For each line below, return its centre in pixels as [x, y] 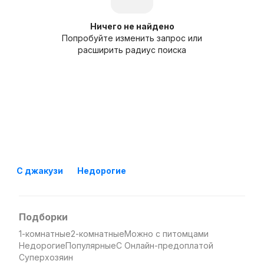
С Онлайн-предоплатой [165, 245]
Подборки [43, 217]
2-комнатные [98, 234]
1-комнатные [45, 234]
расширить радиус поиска [132, 50]
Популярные [91, 245]
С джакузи [40, 171]
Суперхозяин [46, 257]
